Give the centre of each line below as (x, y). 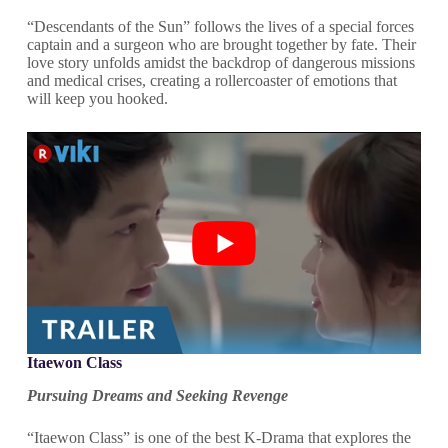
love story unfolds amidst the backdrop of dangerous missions (220, 63)
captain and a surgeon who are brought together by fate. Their (221, 45)
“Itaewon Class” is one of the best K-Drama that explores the (218, 437)
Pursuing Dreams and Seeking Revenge (157, 395)
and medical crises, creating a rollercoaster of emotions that (211, 81)
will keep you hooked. (97, 99)
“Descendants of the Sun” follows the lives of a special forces (220, 27)
